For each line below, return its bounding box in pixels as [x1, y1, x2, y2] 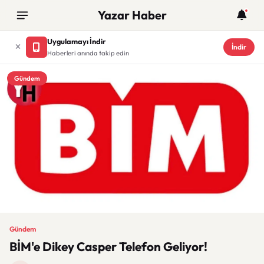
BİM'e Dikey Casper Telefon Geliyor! [9, 239, 207, 254]
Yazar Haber [97, 8, 167, 22]
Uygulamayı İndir [47, 37, 106, 46]
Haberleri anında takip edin [47, 49, 129, 57]
